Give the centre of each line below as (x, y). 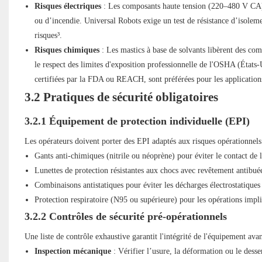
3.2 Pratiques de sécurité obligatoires (121, 97)
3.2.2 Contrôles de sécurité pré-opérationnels (125, 217)
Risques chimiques (67, 50)
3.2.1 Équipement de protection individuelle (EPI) (137, 121)
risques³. (48, 36)
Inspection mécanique (73, 251)
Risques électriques (68, 6)
